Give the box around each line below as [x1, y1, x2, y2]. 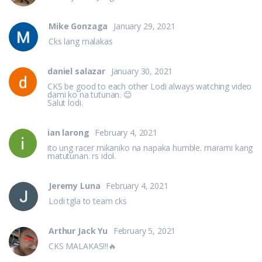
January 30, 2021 [111, 65, 173, 77]
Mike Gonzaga [49, 20, 111, 32]
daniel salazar [47, 65, 108, 77]
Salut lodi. [47, 96, 83, 108]
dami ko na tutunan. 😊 [47, 88, 132, 100]
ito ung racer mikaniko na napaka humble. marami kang [47, 142, 253, 153]
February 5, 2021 [113, 225, 176, 236]
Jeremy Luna [49, 180, 103, 191]
